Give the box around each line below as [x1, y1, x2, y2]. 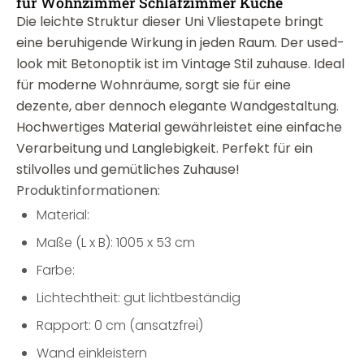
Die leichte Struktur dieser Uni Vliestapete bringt [16, 12, 323, 31]
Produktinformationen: [16, 181, 160, 200]
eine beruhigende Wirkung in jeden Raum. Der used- [16, 33, 344, 52]
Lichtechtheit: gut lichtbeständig [37, 288, 240, 307]
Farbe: [37, 261, 75, 279]
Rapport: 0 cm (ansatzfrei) [37, 316, 203, 335]
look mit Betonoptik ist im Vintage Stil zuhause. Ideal [16, 54, 344, 73]
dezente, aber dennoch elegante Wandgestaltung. [16, 97, 339, 115]
